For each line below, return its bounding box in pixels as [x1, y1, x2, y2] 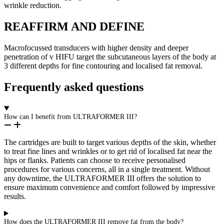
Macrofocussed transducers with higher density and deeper [4, 43, 188, 52]
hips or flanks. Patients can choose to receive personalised [4, 156, 185, 165]
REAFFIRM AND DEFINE [4, 20, 144, 33]
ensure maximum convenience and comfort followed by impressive [4, 183, 215, 192]
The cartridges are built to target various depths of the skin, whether [4, 138, 216, 147]
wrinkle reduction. [4, 1, 61, 10]
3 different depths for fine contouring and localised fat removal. [4, 61, 202, 70]
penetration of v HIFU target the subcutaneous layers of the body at [4, 52, 216, 61]
